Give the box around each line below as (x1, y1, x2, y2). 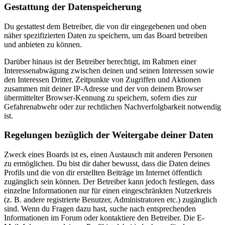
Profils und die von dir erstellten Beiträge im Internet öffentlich (4, 168, 202, 177)
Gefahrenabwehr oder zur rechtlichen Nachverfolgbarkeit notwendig (4, 102, 221, 111)
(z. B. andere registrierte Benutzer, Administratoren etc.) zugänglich (4, 195, 217, 204)
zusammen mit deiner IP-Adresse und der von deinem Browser (4, 84, 203, 93)
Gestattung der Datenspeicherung (4, 1, 142, 12)
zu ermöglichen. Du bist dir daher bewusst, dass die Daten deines (4, 159, 210, 168)
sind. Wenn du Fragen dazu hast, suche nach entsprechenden (4, 204, 196, 213)
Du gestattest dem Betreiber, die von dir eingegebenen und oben (4, 22, 206, 31)
